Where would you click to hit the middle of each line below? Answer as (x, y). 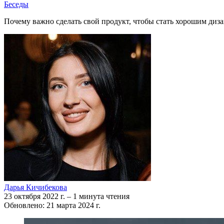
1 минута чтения (101, 196)
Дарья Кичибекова (35, 187)
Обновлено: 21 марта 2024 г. (52, 205)
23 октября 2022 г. (35, 196)
